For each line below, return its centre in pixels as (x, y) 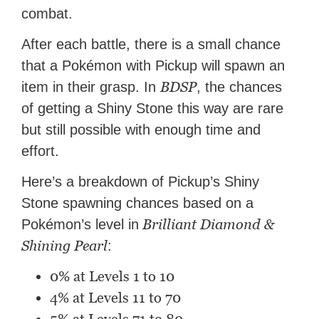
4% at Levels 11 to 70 (116, 298)
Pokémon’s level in (80, 225)
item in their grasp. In (91, 87)
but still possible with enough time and (141, 130)
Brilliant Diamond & (207, 225)
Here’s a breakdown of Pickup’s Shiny (141, 182)
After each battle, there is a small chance (151, 45)
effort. (41, 151)
